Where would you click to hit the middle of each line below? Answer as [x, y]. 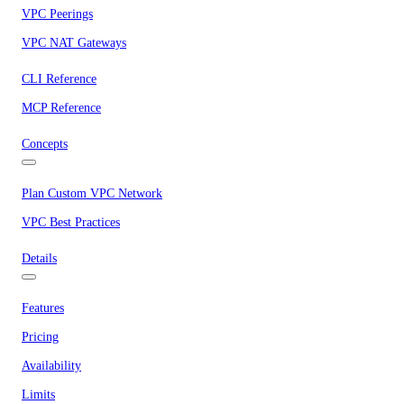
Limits [38, 395]
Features [43, 308]
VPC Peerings [57, 14]
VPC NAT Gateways [74, 43]
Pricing [40, 337]
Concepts [45, 144]
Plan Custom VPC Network [92, 193]
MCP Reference [61, 108]
